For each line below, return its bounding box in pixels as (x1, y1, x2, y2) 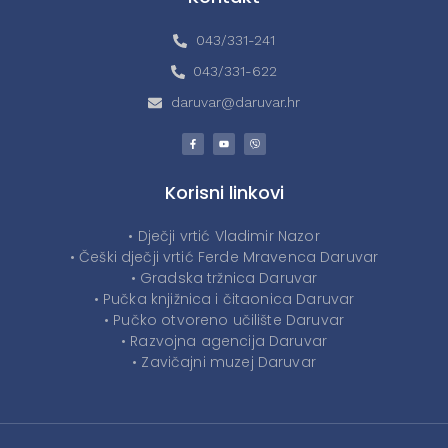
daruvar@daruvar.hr (170, 94, 300, 111)
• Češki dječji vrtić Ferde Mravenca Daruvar (69, 247, 379, 268)
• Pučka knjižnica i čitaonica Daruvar (93, 289, 355, 310)
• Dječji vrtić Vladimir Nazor (128, 226, 320, 247)
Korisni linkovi (164, 180, 284, 206)
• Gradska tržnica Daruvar (130, 268, 318, 289)
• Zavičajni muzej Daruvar (132, 352, 316, 373)
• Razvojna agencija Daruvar (120, 331, 328, 352)
